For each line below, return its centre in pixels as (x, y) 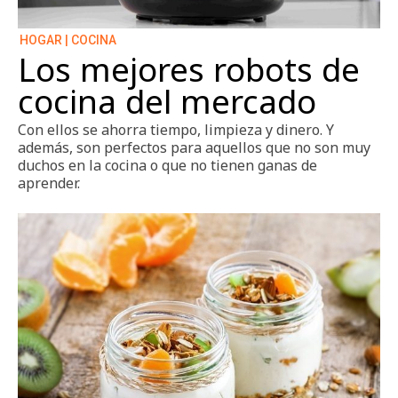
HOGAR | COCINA (68, 40)
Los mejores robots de (189, 70)
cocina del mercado (167, 102)
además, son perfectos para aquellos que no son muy (194, 148)
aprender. (49, 183)
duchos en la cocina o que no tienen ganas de (167, 166)
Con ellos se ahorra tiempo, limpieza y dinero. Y (176, 130)
